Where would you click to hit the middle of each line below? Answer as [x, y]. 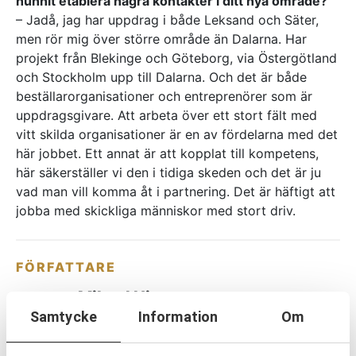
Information [178, 316]
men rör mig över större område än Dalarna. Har [161, 39]
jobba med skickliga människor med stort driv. [156, 210]
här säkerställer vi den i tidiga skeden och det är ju [168, 172]
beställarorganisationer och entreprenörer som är [164, 96]
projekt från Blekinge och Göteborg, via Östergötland [176, 58]
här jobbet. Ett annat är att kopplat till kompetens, [167, 153]
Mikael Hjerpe [132, 297]
